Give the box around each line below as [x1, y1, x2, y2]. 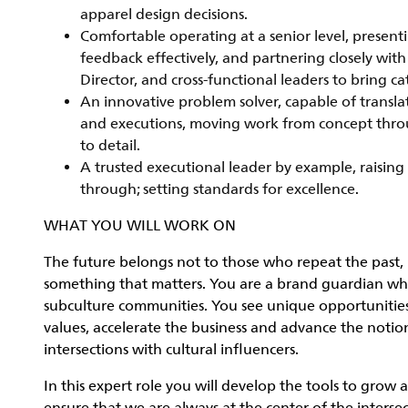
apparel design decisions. [80, 5, 248, 24]
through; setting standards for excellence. [80, 180, 359, 199]
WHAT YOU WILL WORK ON [44, 217, 236, 235]
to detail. [80, 137, 140, 155]
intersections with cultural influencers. [44, 341, 299, 359]
